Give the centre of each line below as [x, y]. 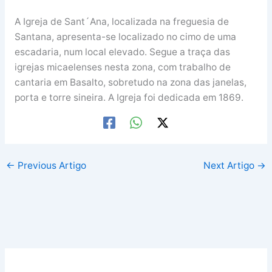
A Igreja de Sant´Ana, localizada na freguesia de [121, 21]
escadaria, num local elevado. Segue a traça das [122, 52]
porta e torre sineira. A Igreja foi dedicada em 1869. [129, 97]
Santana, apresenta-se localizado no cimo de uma [125, 36]
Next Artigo [230, 165]
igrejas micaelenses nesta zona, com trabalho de [122, 67]
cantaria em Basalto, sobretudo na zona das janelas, [130, 82]
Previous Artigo [51, 165]
